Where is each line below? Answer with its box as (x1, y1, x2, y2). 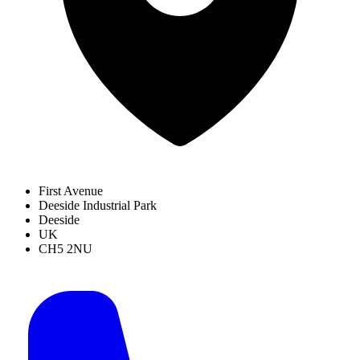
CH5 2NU (39, 241, 92, 256)
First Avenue (39, 183, 103, 198)
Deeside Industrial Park (39, 198, 157, 212)
